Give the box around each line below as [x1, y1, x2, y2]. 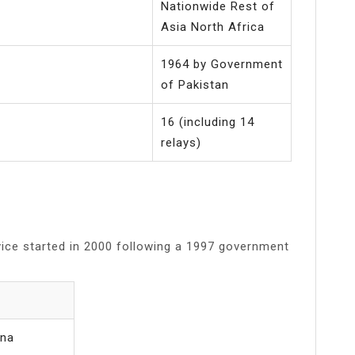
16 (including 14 [161, 114, 254, 129]
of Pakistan [161, 77, 229, 92]
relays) [161, 135, 201, 150]
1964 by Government [161, 56, 283, 71]
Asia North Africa [161, 19, 265, 34]
